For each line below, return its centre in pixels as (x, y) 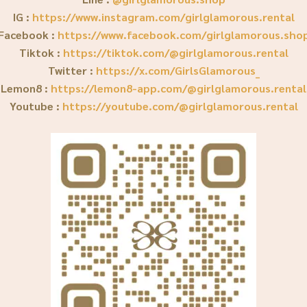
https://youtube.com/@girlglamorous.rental (180, 106)
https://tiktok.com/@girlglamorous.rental (175, 53)
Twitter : (72, 71)
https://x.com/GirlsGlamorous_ (177, 71)
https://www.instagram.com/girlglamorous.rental (163, 17)
